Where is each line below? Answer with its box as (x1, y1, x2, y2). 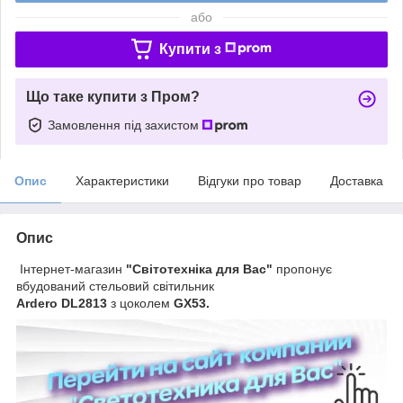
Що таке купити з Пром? (26, 88, 200, 104)
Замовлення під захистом (48, 117, 202, 132)
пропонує (276, 261, 332, 276)
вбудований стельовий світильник (16, 278, 214, 293)
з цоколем (111, 295, 174, 310)
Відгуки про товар (198, 173, 301, 188)
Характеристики (76, 173, 169, 188)
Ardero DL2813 (16, 295, 111, 310)
